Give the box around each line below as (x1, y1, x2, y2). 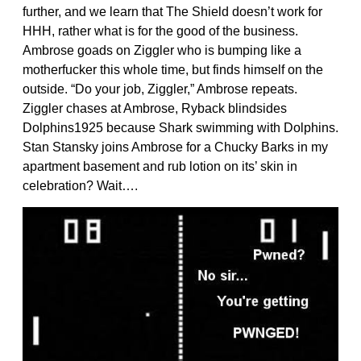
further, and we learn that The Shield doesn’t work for (23, 4, 322, 19)
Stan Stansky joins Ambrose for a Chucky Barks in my (23, 139, 328, 154)
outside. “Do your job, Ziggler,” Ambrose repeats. (23, 81, 297, 96)
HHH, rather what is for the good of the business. (23, 23, 298, 38)
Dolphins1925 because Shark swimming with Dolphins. (23, 120, 338, 135)
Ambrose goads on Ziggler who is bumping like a (23, 43, 301, 57)
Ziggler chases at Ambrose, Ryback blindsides (23, 101, 287, 115)
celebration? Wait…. (23, 178, 138, 193)
